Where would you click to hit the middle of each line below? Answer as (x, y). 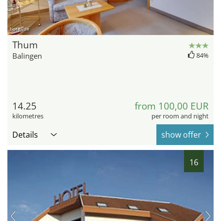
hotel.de (20, 29)
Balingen (27, 56)
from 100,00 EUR (172, 106)
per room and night (180, 116)
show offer (181, 135)
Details (25, 135)
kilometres (28, 116)
